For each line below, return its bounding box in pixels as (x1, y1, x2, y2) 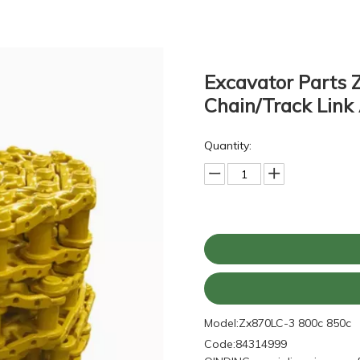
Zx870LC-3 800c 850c (239, 316, 351, 330)
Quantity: (204, 138, 252, 153)
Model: (204, 316, 239, 330)
